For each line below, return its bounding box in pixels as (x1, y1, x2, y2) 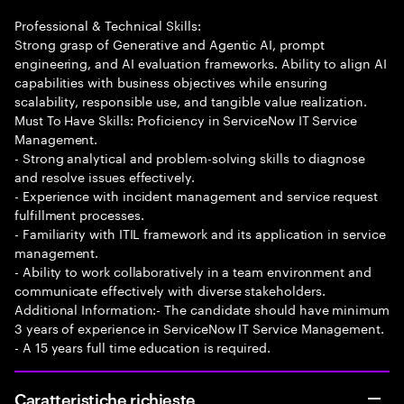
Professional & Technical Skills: (14, 14, 201, 34)
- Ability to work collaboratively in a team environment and (14, 261, 372, 280)
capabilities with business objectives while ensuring (14, 71, 328, 91)
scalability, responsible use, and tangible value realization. (14, 90, 367, 110)
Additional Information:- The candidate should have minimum (14, 298, 390, 318)
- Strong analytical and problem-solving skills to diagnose (14, 147, 365, 167)
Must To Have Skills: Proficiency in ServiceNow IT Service (14, 109, 358, 129)
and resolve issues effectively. (14, 166, 195, 186)
